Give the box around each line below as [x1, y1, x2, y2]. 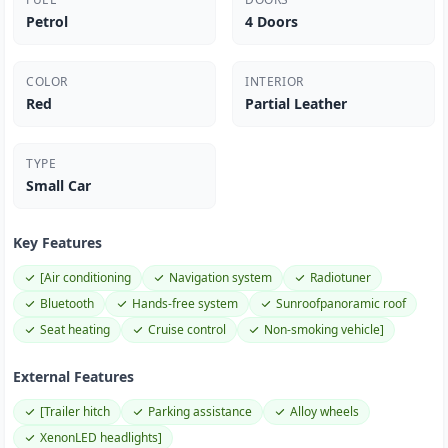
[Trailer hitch [40, 403, 110, 420]
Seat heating [40, 321, 110, 338]
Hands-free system [132, 295, 238, 312]
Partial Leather [245, 94, 347, 113]
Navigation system [169, 269, 272, 286]
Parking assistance [148, 403, 252, 420]
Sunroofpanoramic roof [276, 295, 406, 312]
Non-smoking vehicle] [264, 321, 384, 338]
